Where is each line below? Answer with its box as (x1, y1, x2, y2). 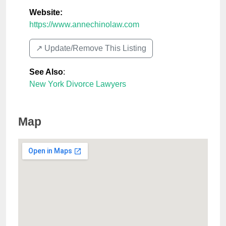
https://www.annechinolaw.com (29, 20, 139, 29)
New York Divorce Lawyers (29, 80, 126, 89)
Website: (29, 8, 63, 17)
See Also (29, 68, 63, 77)
